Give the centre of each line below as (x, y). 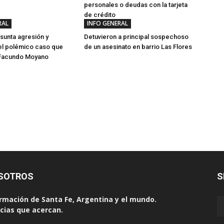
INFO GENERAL (107, 23)
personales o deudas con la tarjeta (136, 5)
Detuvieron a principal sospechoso (136, 37)
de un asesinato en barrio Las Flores (138, 47)
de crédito (100, 15)
